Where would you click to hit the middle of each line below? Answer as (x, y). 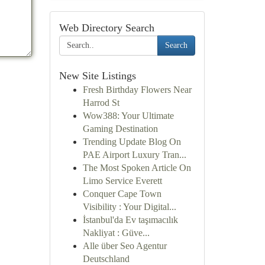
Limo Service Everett (122, 181)
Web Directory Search (106, 28)
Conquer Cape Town (122, 194)
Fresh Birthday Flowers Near (137, 90)
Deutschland (106, 259)
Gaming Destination (120, 129)
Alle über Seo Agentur (125, 246)
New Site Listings (97, 76)
